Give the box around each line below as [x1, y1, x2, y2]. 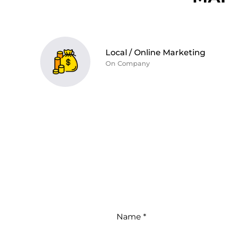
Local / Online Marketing [105, 47, 205, 57]
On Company [105, 59, 150, 67]
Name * [116, 211, 146, 221]
